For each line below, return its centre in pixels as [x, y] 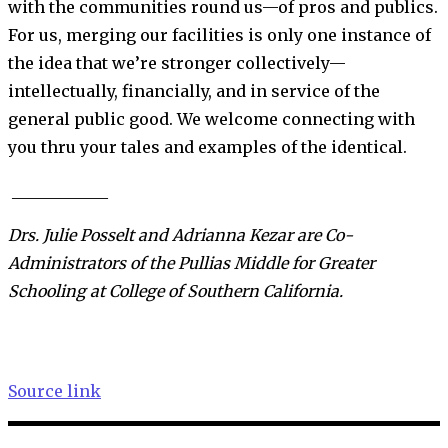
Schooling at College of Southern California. [175, 290]
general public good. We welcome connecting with [211, 118]
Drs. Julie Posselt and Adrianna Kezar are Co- [180, 234]
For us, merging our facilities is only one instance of [219, 34]
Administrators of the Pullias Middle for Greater [191, 262]
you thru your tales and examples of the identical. [209, 146]
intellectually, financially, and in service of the [194, 90]
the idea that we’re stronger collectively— [177, 62]
